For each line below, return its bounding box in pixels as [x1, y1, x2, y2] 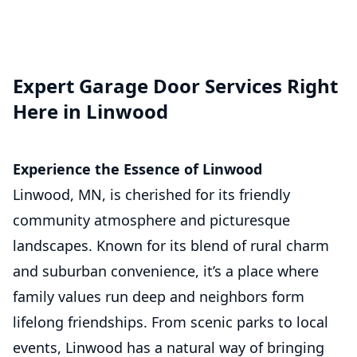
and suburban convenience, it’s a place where [13, 261, 319, 280]
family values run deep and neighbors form [13, 287, 304, 306]
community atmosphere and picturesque [13, 210, 290, 229]
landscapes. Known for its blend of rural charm [13, 236, 329, 255]
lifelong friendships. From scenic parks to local [13, 312, 328, 331]
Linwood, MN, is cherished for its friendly [13, 185, 290, 204]
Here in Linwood [13, 98, 168, 124]
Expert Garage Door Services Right [13, 73, 338, 99]
